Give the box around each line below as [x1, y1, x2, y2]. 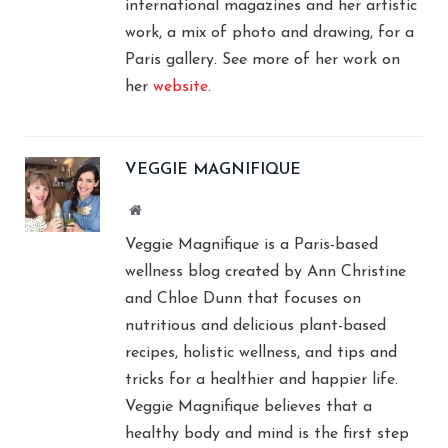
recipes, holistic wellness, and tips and [125, 344, 397, 361]
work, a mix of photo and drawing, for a [125, 24, 414, 41]
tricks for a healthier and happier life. [125, 371, 398, 388]
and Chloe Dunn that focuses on [125, 290, 361, 307]
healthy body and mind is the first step [125, 425, 409, 442]
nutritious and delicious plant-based [125, 317, 386, 334]
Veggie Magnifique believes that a [125, 398, 372, 415]
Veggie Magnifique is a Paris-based [125, 236, 378, 253]
